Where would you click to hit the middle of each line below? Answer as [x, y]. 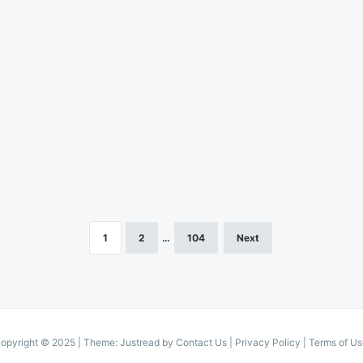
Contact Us [201, 342]
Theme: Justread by [129, 342]
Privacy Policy [267, 342]
